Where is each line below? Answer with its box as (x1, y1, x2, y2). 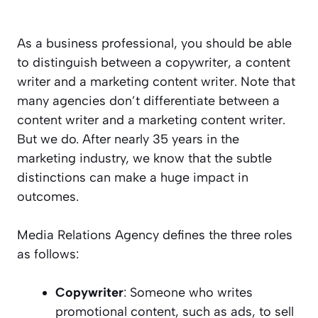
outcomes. (17, 188, 79, 204)
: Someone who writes (124, 284, 253, 300)
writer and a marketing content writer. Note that (17, 73, 295, 89)
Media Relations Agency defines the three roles (17, 226, 292, 243)
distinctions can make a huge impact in (17, 169, 248, 185)
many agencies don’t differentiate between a (17, 92, 280, 109)
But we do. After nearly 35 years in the (17, 131, 239, 147)
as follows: (17, 246, 79, 262)
